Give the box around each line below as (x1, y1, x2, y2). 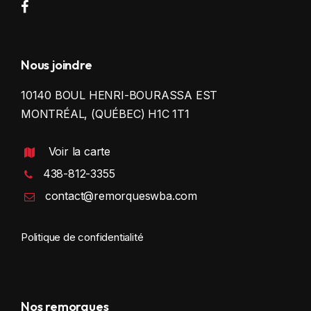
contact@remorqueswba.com (44, 188, 198, 203)
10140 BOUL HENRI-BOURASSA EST (21, 87, 218, 102)
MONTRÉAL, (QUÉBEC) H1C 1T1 (21, 106, 190, 121)
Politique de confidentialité (21, 230, 144, 244)
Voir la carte (48, 144, 111, 158)
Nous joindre (21, 56, 92, 73)
